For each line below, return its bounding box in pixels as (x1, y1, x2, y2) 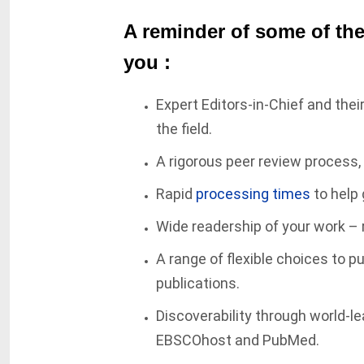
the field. (155, 120, 212, 137)
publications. (155, 275, 240, 292)
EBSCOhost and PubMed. (155, 331, 319, 349)
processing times (195, 185, 310, 202)
